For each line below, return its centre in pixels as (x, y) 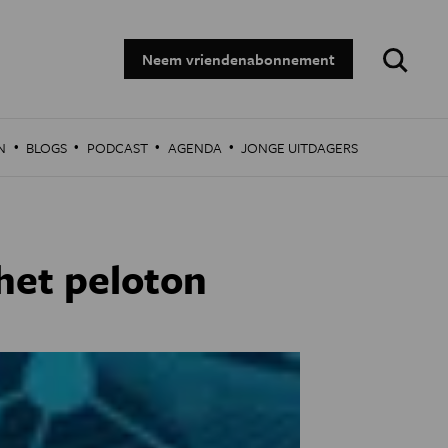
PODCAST (117, 147)
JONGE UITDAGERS (300, 147)
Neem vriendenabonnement (238, 59)
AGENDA (194, 147)
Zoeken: (398, 47)
